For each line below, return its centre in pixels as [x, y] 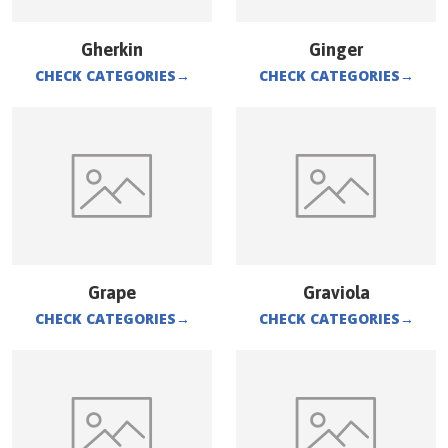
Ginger [336, 49]
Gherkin [112, 49]
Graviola [336, 292]
